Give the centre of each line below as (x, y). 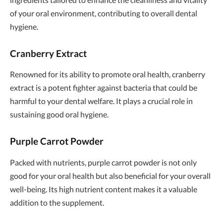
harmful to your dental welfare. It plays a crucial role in (101, 101)
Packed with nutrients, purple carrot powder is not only (103, 162)
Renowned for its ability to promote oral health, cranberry (108, 74)
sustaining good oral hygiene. (59, 114)
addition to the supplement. (57, 202)
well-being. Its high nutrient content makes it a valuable (104, 189)
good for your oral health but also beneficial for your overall (110, 175)
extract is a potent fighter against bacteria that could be (104, 88)
